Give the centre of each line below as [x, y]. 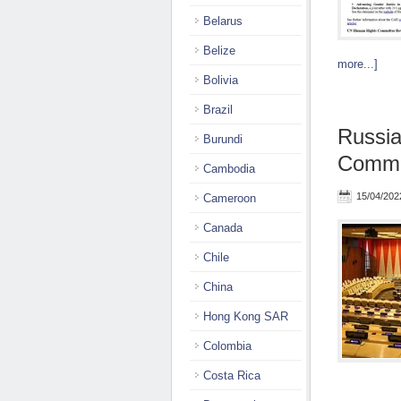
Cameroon [230, 198]
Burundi [223, 139]
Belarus [223, 21]
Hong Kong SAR [246, 316]
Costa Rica [232, 375]
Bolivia [221, 80]
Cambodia [229, 169]
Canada [223, 228]
